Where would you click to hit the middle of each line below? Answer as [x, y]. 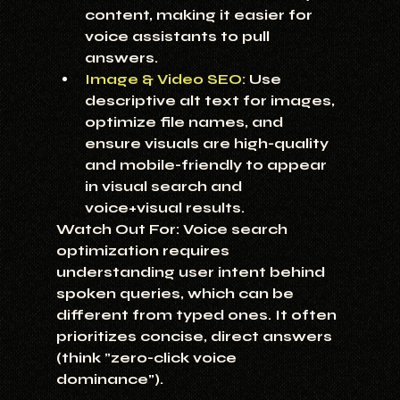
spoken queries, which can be [176, 294]
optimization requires [144, 251]
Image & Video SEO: [165, 79]
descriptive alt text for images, [211, 101]
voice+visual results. [164, 208]
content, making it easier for [200, 15]
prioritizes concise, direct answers [196, 337]
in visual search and [165, 187]
